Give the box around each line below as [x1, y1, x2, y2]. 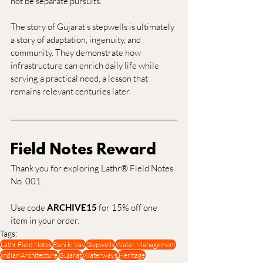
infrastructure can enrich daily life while [11, 60, 161, 72]
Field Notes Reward [11, 141, 156, 160]
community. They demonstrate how [11, 47, 143, 59]
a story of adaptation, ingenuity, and [11, 34, 143, 46]
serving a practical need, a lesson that [11, 73, 150, 85]
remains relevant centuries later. [11, 86, 131, 97]
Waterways [83, 251, 117, 260]
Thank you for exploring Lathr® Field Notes [11, 163, 175, 174]
